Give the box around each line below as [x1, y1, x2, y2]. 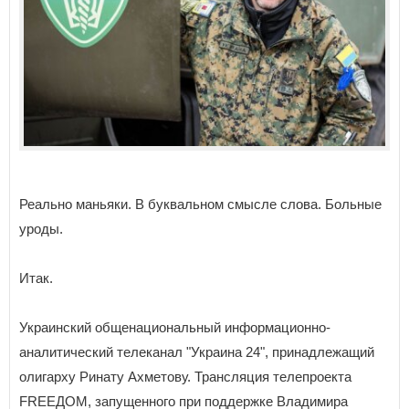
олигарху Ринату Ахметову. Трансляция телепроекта [19, 368, 351, 384]
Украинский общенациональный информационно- [19, 319, 330, 335]
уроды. [19, 220, 63, 236]
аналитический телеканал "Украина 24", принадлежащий [19, 343, 374, 360]
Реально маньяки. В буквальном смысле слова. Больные [19, 195, 382, 212]
